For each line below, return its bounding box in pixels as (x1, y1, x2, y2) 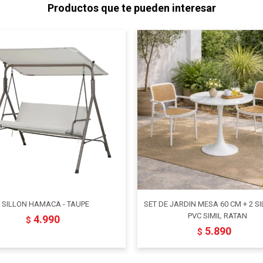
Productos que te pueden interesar (47, 1, 216, 14)
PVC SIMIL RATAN (187, 211, 247, 221)
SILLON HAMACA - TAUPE (2, 200, 90, 209)
